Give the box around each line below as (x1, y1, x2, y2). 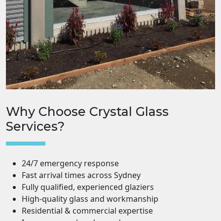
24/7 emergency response (22, 157, 119, 169)
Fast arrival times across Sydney (22, 169, 141, 181)
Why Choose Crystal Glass (6, 104, 169, 119)
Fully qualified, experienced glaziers (22, 181, 154, 192)
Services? (6, 118, 65, 134)
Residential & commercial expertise (22, 205, 153, 216)
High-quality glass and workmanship (22, 193, 158, 204)
